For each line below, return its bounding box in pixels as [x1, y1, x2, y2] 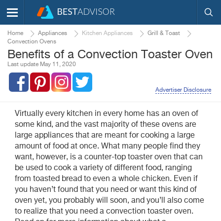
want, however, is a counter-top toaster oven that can [15, 153, 203, 161]
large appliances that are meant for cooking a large [15, 132, 195, 140]
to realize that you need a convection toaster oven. [15, 208, 193, 216]
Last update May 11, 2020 [7, 62, 76, 68]
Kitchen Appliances [82, 31, 133, 37]
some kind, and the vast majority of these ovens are [15, 121, 196, 129]
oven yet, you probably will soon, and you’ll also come [15, 197, 204, 205]
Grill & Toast [147, 31, 180, 37]
